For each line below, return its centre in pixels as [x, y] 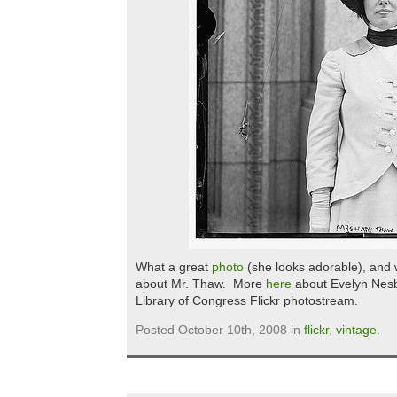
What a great [174, 267]
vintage [356, 330]
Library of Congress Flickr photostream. [247, 300]
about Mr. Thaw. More [201, 284]
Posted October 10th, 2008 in [220, 330]
